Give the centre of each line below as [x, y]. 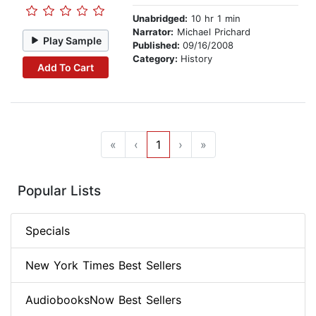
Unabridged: [160, 19]
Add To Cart [65, 67]
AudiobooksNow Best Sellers [103, 300]
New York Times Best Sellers [103, 266]
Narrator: [153, 32]
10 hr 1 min [214, 19]
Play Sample [73, 40]
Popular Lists [59, 191]
